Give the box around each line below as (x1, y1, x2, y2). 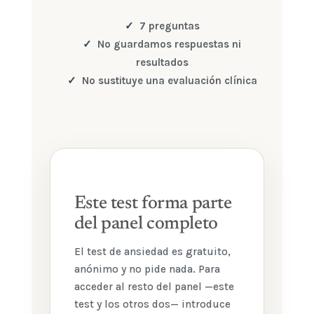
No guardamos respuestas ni (97, 38, 242, 50)
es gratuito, (168, 245, 231, 258)
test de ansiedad (86, 245, 169, 258)
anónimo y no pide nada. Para (74, 263, 220, 275)
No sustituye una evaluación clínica (81, 74, 257, 87)
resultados (135, 56, 189, 69)
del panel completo (74, 215, 218, 233)
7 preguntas (139, 20, 200, 32)
